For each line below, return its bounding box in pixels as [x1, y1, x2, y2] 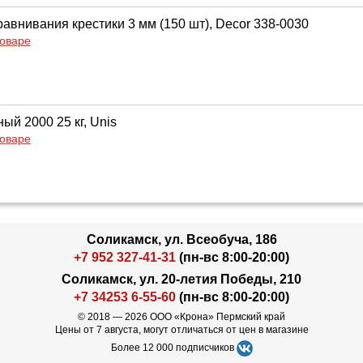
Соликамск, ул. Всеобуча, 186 [86, 233, 277, 246]
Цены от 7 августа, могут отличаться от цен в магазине [54, 324, 309, 335]
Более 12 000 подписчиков [110, 342, 237, 353]
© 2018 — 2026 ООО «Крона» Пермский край [78, 311, 285, 322]
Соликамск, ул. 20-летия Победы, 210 [62, 272, 301, 286]
